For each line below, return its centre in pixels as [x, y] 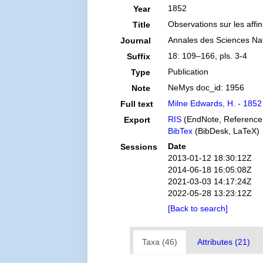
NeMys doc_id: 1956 [206, 87]
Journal [136, 41]
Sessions [139, 147]
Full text [137, 104]
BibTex [180, 131]
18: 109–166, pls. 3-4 [207, 56]
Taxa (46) [160, 242]
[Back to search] [198, 208]
